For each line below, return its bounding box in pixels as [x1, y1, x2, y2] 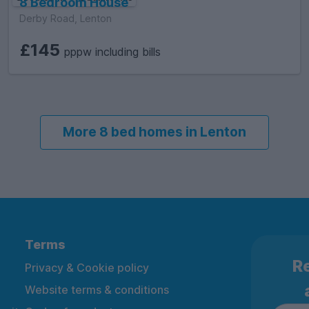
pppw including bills [64, 44, 161, 59]
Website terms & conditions [25, 282, 169, 297]
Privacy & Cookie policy [25, 260, 149, 275]
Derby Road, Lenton [19, 12, 112, 24]
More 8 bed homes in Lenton [63, 123, 246, 140]
